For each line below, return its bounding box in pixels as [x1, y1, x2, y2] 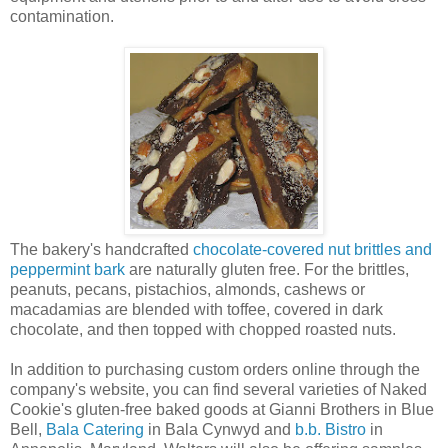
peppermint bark [10, 260, 125, 278]
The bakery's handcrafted [10, 240, 193, 258]
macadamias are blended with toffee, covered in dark [10, 300, 383, 318]
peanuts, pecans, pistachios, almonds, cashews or [10, 280, 365, 298]
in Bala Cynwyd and [144, 420, 295, 438]
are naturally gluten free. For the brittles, [125, 260, 409, 278]
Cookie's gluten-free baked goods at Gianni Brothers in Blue [10, 400, 434, 418]
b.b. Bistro [295, 420, 366, 438]
